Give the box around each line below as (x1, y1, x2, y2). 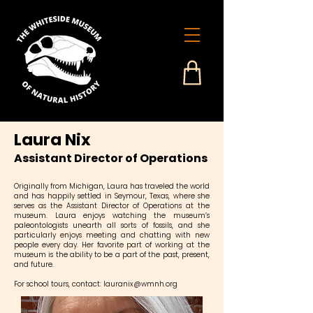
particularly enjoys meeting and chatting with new (14, 230, 210, 240)
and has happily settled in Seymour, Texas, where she (14, 191, 210, 201)
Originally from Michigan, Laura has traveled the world (14, 181, 210, 191)
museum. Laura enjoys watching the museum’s (14, 210, 210, 221)
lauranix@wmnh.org (103, 279, 177, 289)
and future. (14, 259, 54, 270)
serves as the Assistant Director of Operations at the (14, 201, 210, 211)
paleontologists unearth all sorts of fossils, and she (14, 220, 210, 231)
